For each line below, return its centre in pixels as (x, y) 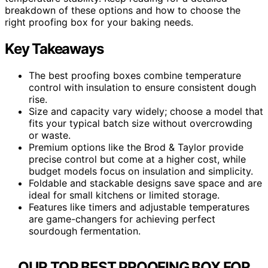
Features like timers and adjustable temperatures (139, 207)
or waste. (50, 135)
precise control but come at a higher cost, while (137, 159)
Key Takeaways (54, 48)
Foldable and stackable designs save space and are (145, 183)
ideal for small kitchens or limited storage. (124, 195)
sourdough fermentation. (85, 231)
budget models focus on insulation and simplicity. (141, 171)
